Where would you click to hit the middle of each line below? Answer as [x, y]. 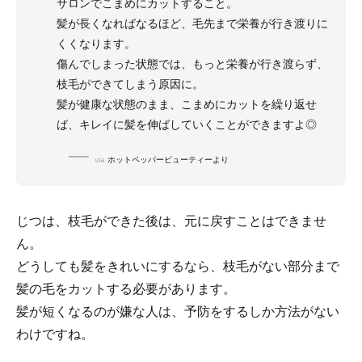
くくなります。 [96, 44]
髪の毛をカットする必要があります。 [126, 289]
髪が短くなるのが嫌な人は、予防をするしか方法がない [178, 312]
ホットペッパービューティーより [168, 160]
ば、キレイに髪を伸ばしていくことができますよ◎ [187, 125]
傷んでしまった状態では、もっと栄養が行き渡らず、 [192, 64]
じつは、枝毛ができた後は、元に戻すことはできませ [171, 221]
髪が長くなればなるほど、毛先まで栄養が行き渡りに [192, 24]
